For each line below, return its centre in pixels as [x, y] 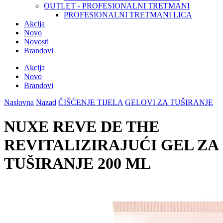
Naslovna [19, 102]
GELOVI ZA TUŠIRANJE [169, 102]
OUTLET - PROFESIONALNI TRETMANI [117, 5]
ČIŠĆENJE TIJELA [91, 102]
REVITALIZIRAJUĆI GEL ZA [111, 145]
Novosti [36, 41]
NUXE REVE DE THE [82, 127]
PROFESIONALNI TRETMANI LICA [128, 14]
